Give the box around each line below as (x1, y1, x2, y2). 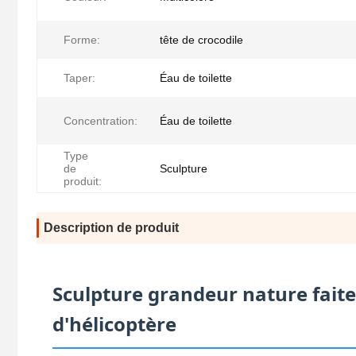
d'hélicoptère (52, 311, 176, 338)
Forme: (64, 33, 100, 47)
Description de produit (44, 221, 179, 235)
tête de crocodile (160, 33, 243, 47)
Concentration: (64, 114, 137, 128)
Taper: (64, 72, 95, 85)
